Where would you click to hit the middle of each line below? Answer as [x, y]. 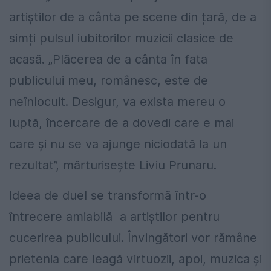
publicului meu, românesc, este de [109, 80]
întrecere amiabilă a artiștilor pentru [114, 217]
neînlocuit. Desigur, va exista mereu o [117, 102]
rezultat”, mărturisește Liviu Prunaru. [113, 165]
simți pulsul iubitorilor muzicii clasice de [121, 38]
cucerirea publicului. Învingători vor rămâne [133, 238]
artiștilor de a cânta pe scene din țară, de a [133, 17]
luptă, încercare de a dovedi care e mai [122, 123]
